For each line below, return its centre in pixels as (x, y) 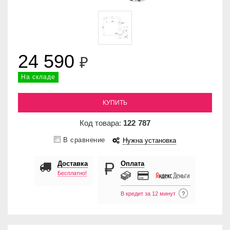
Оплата (132, 164)
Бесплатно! (72, 173)
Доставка (73, 164)
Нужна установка (149, 141)
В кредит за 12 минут (148, 194)
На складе (38, 77)
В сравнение (84, 140)
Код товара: (101, 123)
